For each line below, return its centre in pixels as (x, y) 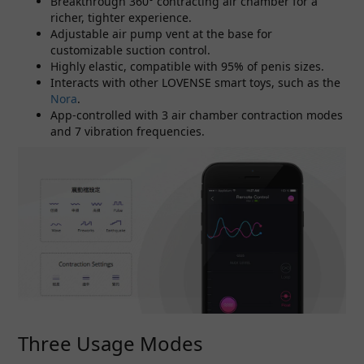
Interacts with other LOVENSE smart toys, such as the (195, 82)
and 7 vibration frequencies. (128, 131)
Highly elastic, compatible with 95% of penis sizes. (187, 66)
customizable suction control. (130, 50)
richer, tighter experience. (121, 17)
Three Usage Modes (110, 343)
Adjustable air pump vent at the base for (161, 34)
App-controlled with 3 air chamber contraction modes (197, 115)
